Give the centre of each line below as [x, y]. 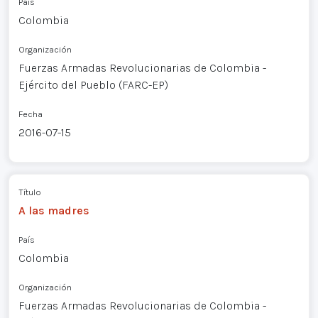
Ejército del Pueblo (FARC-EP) [93, 84]
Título [29, 192]
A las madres [54, 211]
